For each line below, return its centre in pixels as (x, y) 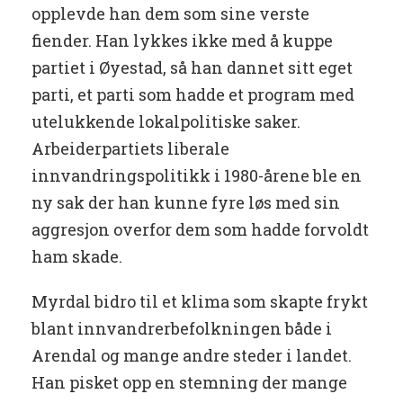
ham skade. (79, 257)
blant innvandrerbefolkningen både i (182, 329)
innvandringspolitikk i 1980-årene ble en (197, 176)
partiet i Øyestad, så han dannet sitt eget (192, 68)
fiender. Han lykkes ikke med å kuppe (182, 41)
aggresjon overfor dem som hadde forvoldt (200, 230)
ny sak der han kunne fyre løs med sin (186, 203)
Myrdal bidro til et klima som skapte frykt (200, 302)
